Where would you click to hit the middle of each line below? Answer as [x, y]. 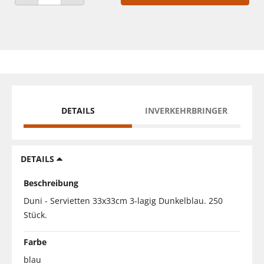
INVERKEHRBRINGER [186, 110]
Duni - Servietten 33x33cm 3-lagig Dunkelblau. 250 [123, 200]
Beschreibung [51, 183]
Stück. [35, 214]
